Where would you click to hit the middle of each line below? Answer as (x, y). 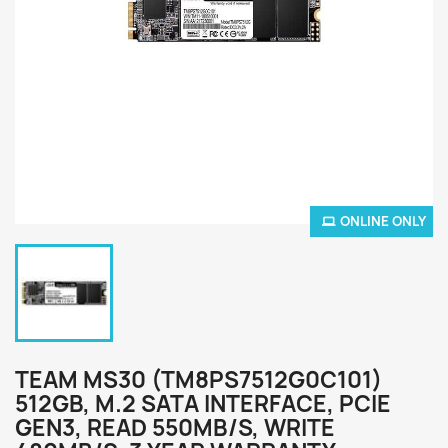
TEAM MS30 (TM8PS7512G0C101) (198, 380)
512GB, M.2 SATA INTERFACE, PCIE (203, 404)
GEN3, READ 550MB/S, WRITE (175, 428)
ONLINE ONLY (383, 221)
